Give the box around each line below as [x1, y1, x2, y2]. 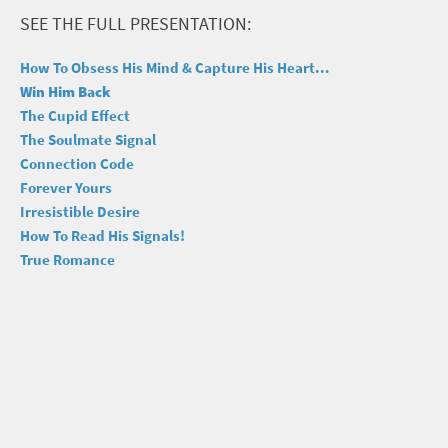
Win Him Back [20, 82, 111, 101]
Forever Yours [20, 178, 112, 197]
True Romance [20, 250, 115, 269]
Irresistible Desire [20, 202, 140, 221]
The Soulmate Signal [20, 130, 156, 149]
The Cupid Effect [20, 106, 130, 125]
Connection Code [20, 154, 134, 173]
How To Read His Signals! [20, 226, 185, 245]
